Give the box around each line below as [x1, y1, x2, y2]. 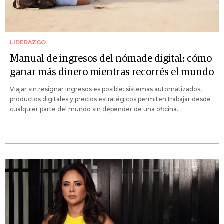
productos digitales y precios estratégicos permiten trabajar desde [10, 95, 211, 103]
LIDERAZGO [10, 39, 46, 46]
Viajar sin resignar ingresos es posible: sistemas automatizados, [10, 85, 202, 93]
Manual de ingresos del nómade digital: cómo [10, 54, 212, 64]
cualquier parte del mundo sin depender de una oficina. [10, 105, 178, 113]
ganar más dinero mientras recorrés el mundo [10, 67, 214, 78]
